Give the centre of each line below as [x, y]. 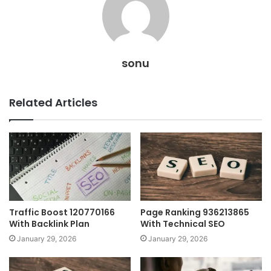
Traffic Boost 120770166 [62, 213]
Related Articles [53, 102]
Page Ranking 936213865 [195, 213]
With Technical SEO [183, 224]
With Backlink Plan [49, 224]
